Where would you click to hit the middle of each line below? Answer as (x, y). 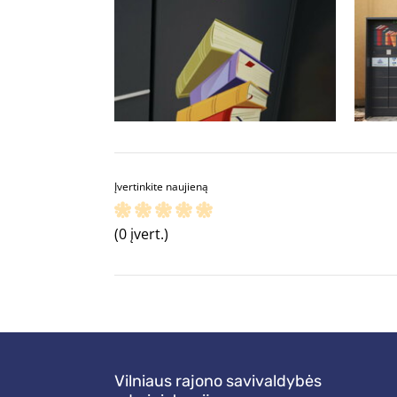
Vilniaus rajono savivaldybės (218, 381)
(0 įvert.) (141, 234)
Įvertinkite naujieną (161, 187)
